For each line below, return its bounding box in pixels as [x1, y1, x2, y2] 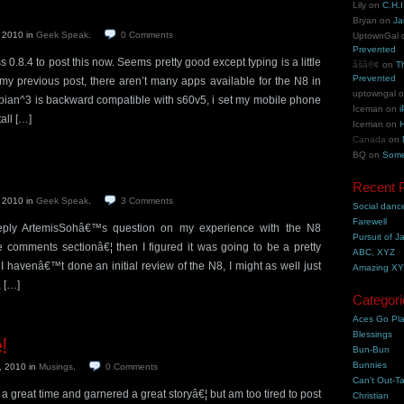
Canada [353, 134, 387, 144]
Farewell [353, 216, 388, 226]
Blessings [353, 329, 393, 339]
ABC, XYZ [353, 247, 396, 257]
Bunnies [353, 360, 388, 370]
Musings [39, 362, 73, 372]
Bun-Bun [353, 344, 390, 354]
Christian [353, 390, 390, 400]
